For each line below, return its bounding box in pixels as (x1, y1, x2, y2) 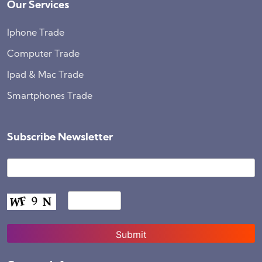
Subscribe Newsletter (7, 132, 113, 143)
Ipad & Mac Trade (7, 71, 84, 80)
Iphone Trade (7, 29, 64, 38)
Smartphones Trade (7, 92, 92, 101)
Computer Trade (7, 50, 80, 59)
